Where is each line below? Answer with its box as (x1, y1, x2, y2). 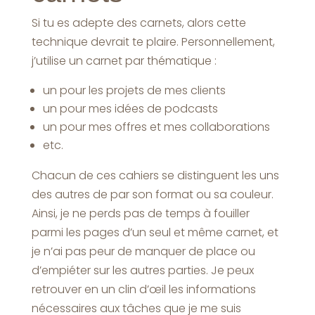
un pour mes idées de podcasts (42, 100, 218, 117)
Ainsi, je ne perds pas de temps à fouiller (31, 205, 250, 221)
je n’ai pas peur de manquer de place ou (31, 243, 255, 259)
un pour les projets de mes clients (42, 82, 226, 98)
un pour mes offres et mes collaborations (42, 118, 270, 135)
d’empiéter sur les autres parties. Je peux (31, 262, 254, 278)
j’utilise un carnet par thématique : (31, 52, 217, 69)
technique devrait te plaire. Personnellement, (31, 33, 275, 50)
